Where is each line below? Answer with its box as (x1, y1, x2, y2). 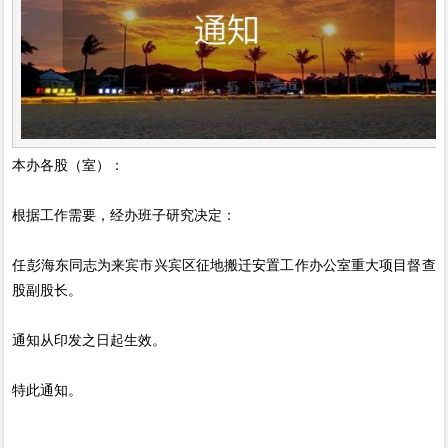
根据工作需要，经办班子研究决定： (12, 206, 237, 223)
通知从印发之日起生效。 (12, 331, 167, 348)
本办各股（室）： (12, 156, 125, 173)
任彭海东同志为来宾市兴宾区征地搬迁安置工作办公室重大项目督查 (12, 256, 436, 273)
